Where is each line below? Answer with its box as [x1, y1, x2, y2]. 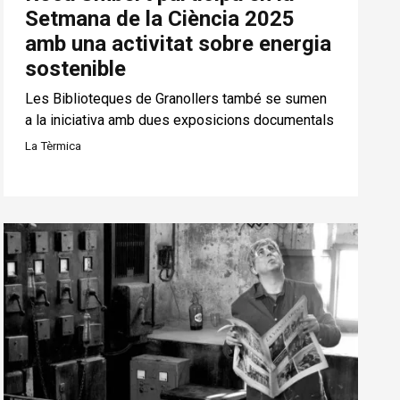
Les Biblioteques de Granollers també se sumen [25, 90, 328, 108]
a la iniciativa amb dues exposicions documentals [25, 112, 335, 129]
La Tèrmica [25, 139, 82, 154]
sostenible [25, 56, 127, 82]
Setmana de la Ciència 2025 [25, 6, 296, 32]
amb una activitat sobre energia [25, 31, 332, 57]
